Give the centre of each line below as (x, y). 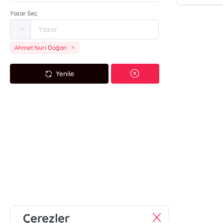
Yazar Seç (24, 13)
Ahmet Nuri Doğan (41, 48)
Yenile (65, 73)
